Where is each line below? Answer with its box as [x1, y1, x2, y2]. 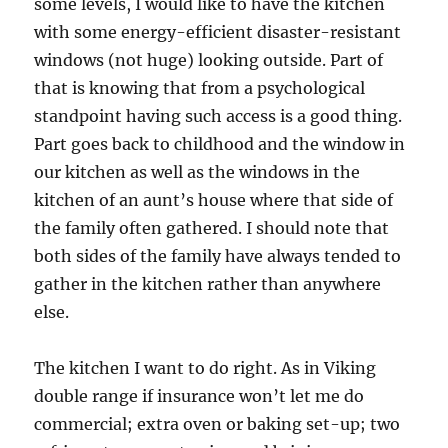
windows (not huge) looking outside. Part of [34, 50, 384, 71]
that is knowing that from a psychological [34, 78, 366, 99]
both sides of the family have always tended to [34, 246, 402, 267]
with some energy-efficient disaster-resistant [34, 22, 402, 43]
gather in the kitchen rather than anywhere [34, 274, 382, 295]
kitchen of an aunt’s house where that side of [34, 190, 394, 211]
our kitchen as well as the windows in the [34, 162, 361, 183]
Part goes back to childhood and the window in [34, 134, 406, 155]
